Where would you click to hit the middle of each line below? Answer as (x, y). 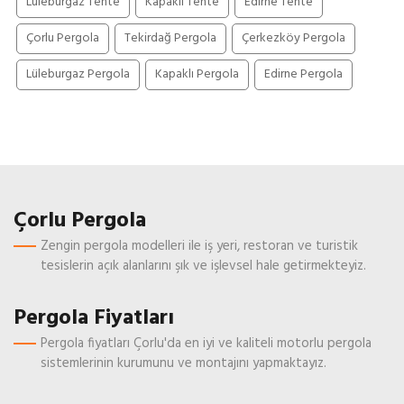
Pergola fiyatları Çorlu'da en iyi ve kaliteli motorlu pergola (206, 344)
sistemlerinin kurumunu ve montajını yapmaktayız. (184, 364)
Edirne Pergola (303, 75)
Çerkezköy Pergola (294, 39)
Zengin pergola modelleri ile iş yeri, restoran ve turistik (199, 247)
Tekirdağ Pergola (170, 39)
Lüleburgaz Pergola (78, 75)
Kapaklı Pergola (197, 75)
